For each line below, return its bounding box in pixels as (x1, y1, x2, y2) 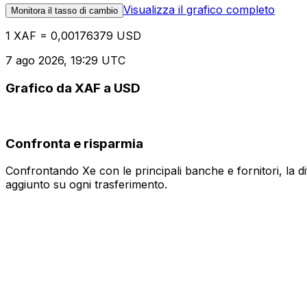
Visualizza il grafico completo (123, 3, 275, 17)
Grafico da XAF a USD (5, 80, 140, 97)
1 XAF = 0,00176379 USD (5, 29, 141, 43)
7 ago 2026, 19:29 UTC (5, 53, 125, 68)
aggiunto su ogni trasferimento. (5, 177, 167, 192)
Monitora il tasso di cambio (11, 5, 118, 16)
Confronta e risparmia (5, 135, 143, 151)
